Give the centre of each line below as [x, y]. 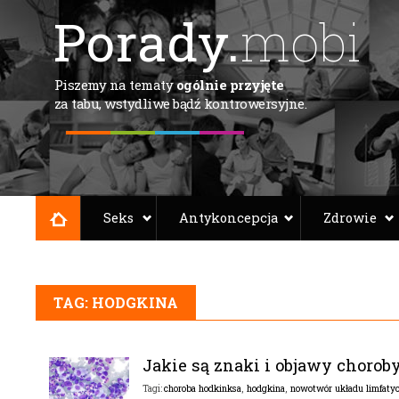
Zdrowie [350, 218]
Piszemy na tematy [115, 85]
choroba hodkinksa [202, 388]
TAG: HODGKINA [115, 302]
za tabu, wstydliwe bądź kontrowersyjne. [180, 103]
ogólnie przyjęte [230, 85]
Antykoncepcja [228, 218]
